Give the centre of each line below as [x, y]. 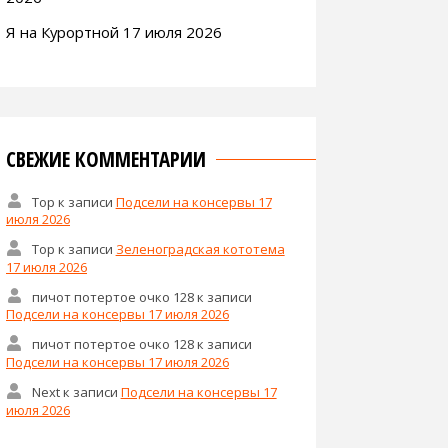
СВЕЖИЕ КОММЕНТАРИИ [106, 158]
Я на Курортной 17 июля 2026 [114, 31]
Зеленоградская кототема [200, 248]
